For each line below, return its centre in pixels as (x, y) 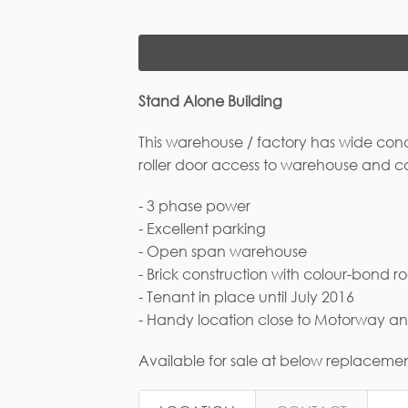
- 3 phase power (194, 206)
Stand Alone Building (210, 101)
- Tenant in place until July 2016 (246, 297)
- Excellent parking (202, 229)
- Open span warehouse (223, 251)
